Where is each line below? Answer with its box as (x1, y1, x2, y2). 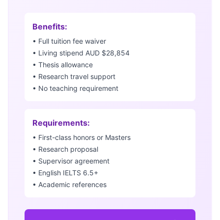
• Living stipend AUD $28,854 (32, 49, 130, 57)
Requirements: (32, 118, 90, 128)
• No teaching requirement (32, 84, 118, 92)
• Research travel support (32, 72, 115, 81)
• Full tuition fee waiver (32, 37, 106, 45)
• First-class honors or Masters (32, 133, 131, 141)
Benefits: (32, 22, 67, 31)
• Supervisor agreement (32, 157, 110, 165)
